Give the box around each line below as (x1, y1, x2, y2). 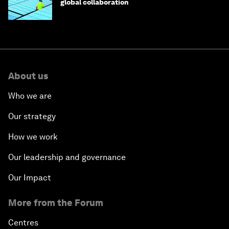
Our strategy (8, 111, 56, 122)
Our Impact (8, 173, 51, 183)
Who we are (8, 91, 52, 101)
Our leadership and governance (8, 152, 126, 163)
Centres (8, 218, 38, 228)
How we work (8, 132, 58, 142)
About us (8, 71, 48, 82)
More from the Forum (8, 197, 103, 209)
